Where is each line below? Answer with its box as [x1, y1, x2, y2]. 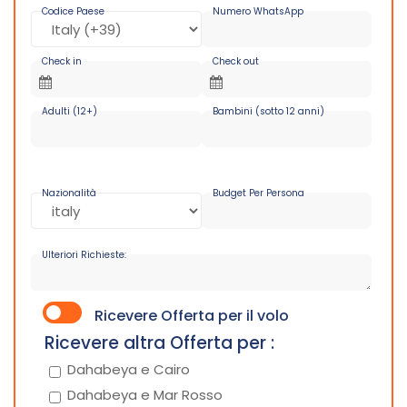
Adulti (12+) [42, 104, 97, 118]
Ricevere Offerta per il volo [94, 305, 289, 326]
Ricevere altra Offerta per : [45, 331, 274, 355]
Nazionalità [42, 186, 96, 200]
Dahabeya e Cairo [67, 360, 190, 379]
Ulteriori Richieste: [42, 248, 126, 262]
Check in [42, 55, 82, 68]
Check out [212, 55, 259, 68]
